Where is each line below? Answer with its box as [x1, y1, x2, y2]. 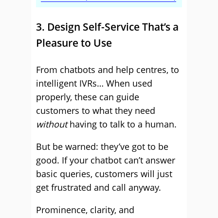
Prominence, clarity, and [36, 204, 134, 216]
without [36, 118, 67, 130]
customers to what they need [36, 105, 155, 116]
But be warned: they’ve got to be [36, 141, 168, 152]
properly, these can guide [36, 91, 139, 103]
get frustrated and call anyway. [36, 182, 161, 193]
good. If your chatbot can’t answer [36, 154, 175, 166]
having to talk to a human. [67, 118, 177, 130]
